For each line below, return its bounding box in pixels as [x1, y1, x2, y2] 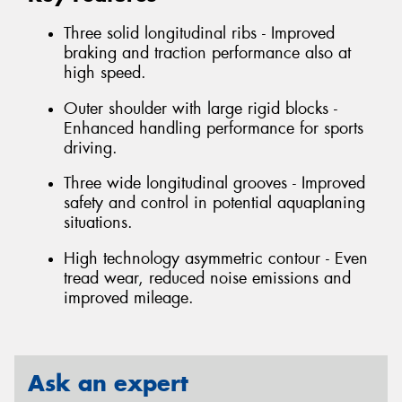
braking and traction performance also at [64, 41, 351, 64]
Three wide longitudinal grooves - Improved [64, 172, 365, 195]
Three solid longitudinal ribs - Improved [64, 22, 335, 44]
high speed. [64, 61, 146, 83]
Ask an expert [28, 369, 188, 398]
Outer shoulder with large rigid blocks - [64, 97, 337, 119]
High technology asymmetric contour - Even [64, 247, 368, 269]
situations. [64, 212, 133, 234]
